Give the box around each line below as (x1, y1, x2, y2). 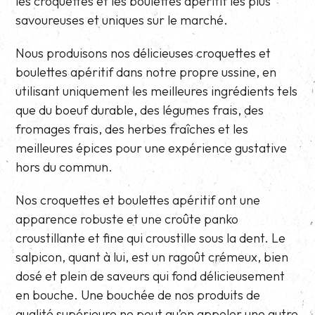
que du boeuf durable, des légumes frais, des (15, 101, 264, 118)
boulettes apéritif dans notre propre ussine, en (15, 63, 277, 80)
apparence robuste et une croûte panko (15, 210, 239, 227)
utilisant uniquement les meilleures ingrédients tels (15, 82, 298, 99)
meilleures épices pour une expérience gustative (15, 139, 288, 156)
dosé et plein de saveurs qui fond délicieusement (15, 267, 285, 284)
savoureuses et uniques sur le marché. (15, 11, 229, 28)
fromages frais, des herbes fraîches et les (15, 120, 249, 137)
